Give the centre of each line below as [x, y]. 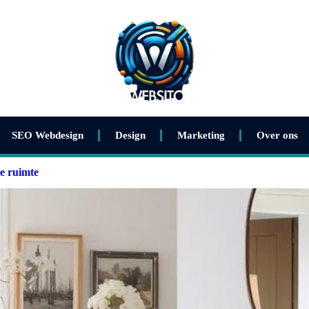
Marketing [201, 135]
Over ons [277, 135]
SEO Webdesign [47, 135]
